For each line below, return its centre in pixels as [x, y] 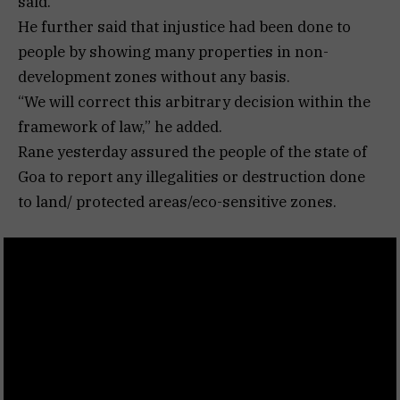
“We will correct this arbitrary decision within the [194, 101]
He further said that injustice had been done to [184, 26]
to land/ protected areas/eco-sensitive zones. [177, 201]
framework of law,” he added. [120, 126]
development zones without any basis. [154, 76]
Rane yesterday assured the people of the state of [192, 151]
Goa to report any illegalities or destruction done [192, 176]
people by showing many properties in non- [173, 51]
